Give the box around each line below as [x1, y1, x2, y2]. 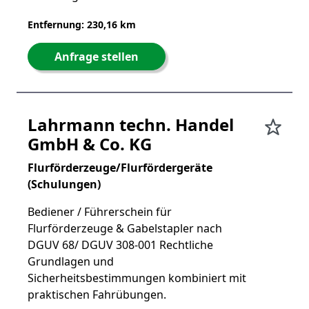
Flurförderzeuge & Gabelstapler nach [28, 221, 222, 236]
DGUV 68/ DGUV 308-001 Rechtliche [28, 237, 213, 252]
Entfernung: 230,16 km [28, 18, 136, 31]
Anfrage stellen [54, 49, 139, 64]
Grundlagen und [28, 254, 114, 269]
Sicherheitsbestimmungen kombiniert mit [28, 270, 246, 286]
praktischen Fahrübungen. [28, 287, 166, 302]
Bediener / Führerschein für [28, 204, 172, 219]
